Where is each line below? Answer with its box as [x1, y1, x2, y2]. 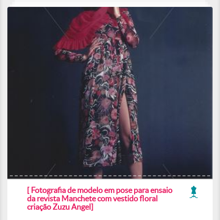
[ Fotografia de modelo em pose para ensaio [27, 186, 172, 194]
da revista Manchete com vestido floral [27, 194, 158, 203]
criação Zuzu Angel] [27, 202, 93, 211]
